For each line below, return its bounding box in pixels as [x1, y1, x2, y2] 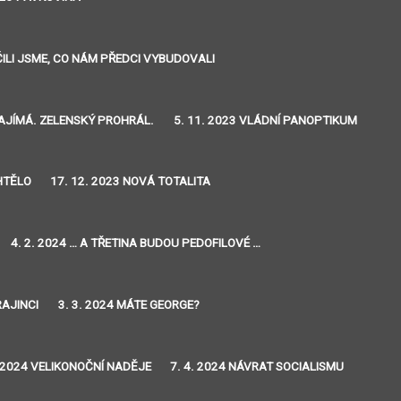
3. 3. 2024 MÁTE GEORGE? [57, 297, 200, 311]
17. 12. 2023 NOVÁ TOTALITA [50, 175, 211, 189]
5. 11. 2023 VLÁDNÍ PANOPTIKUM [173, 113, 357, 127]
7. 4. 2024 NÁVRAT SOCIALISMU [170, 359, 345, 373]
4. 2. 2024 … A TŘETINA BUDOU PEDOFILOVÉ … [11, 236, 261, 251]
